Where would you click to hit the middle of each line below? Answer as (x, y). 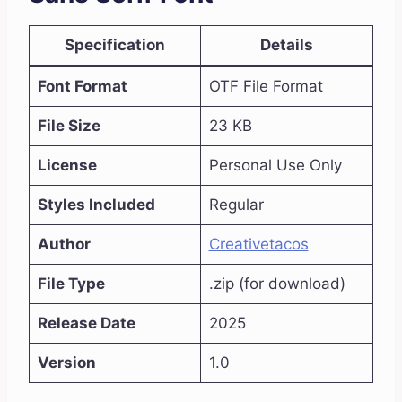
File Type (71, 284)
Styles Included (96, 205)
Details (287, 45)
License (67, 166)
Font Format (82, 87)
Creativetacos (258, 245)
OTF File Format (266, 87)
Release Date (86, 323)
